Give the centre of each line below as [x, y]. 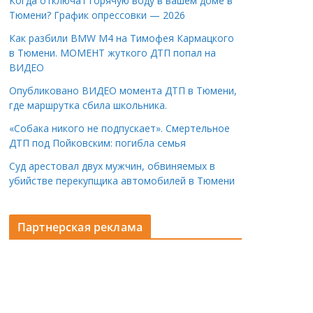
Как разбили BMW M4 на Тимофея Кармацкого [122, 38]
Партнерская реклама [80, 227]
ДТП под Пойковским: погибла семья [97, 143]
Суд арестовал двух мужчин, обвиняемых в [112, 166]
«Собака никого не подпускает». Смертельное [119, 128]
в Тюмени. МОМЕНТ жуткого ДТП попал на [112, 52]
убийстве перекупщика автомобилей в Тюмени [122, 180]
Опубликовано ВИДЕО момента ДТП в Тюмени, [123, 90]
